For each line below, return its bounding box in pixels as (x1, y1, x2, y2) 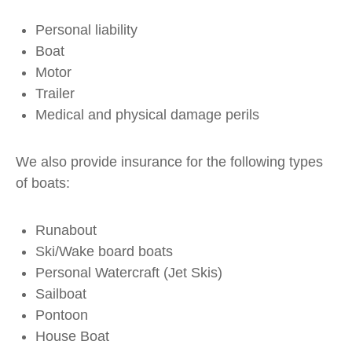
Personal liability (35, 22, 137, 38)
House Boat (35, 328, 109, 344)
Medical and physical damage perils (35, 107, 259, 123)
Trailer (35, 86, 75, 101)
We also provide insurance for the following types (16, 154, 323, 170)
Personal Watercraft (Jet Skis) (35, 265, 222, 280)
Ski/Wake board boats (35, 244, 173, 259)
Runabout (35, 222, 97, 238)
